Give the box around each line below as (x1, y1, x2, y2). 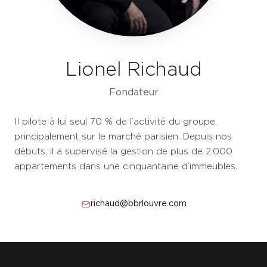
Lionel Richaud (66, 62, 201, 79)
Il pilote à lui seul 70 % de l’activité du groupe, (14, 118, 217, 126)
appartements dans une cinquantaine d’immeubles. (14, 163, 237, 170)
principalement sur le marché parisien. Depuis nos (14, 133, 232, 141)
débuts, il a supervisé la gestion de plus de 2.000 (14, 148, 232, 156)
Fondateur (108, 88, 159, 97)
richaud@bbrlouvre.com (90, 200, 187, 207)
